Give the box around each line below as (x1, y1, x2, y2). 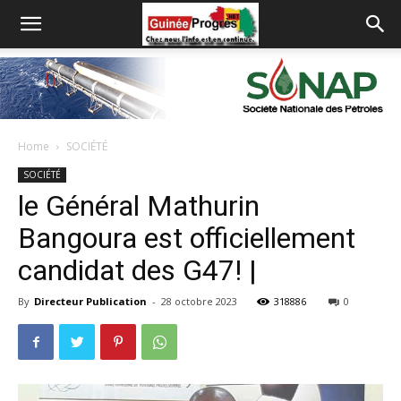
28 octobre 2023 (161, 294, 237, 308)
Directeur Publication (34, 294, 147, 308)
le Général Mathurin (18, 189, 260, 223)
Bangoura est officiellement (18, 221, 355, 255)
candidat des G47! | (18, 253, 257, 287)
